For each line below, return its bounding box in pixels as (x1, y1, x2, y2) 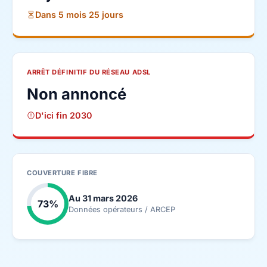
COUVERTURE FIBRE (27, 169, 98, 177)
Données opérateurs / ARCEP (69, 205, 175, 214)
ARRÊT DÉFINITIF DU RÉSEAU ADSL (27, 68, 151, 76)
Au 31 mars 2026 (69, 193, 138, 203)
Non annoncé (27, 85, 126, 103)
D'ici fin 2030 (35, 110, 93, 120)
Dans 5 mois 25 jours (35, 10, 124, 20)
